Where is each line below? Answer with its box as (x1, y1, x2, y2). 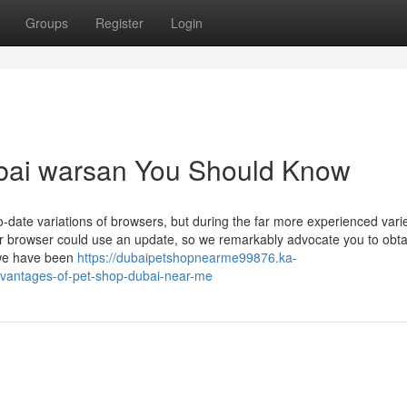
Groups (25, 14, 68, 32)
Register (95, 14, 144, 32)
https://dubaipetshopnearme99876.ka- (77, 248, 297, 266)
